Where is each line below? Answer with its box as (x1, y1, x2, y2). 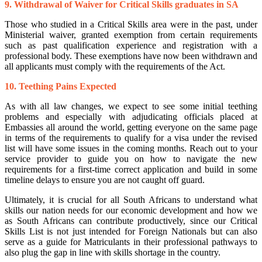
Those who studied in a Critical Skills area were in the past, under (5, 19, 257, 30)
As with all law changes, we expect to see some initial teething (5, 101, 257, 112)
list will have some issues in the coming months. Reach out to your (5, 143, 257, 154)
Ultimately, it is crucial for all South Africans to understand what (5, 195, 257, 205)
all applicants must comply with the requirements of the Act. (5, 61, 225, 72)
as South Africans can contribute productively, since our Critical (5, 216, 257, 226)
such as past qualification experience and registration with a (5, 40, 257, 51)
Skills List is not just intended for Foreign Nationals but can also (5, 226, 257, 237)
